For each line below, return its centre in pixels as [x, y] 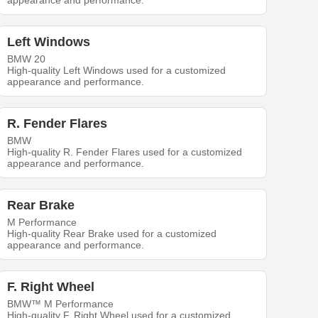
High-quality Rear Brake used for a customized [112, 234]
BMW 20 [27, 59]
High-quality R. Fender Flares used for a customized [125, 152]
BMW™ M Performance [61, 304]
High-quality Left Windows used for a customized [117, 71]
